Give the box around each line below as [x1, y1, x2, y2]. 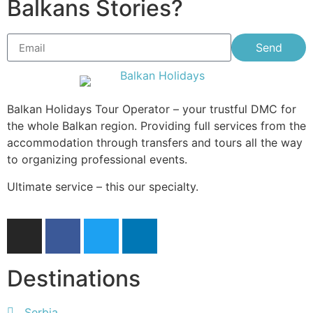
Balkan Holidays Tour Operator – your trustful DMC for [7, 102, 296, 117]
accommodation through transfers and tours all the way [7, 136, 303, 150]
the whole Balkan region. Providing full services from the [7, 119, 306, 133]
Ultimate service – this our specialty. [7, 179, 198, 194]
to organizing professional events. [7, 152, 187, 167]
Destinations [7, 265, 140, 293]
